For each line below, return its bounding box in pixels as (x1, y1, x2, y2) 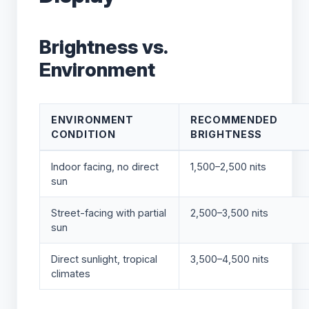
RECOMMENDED (190, 113, 278, 126)
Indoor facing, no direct (51, 160, 159, 172)
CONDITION (51, 128, 116, 140)
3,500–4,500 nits (190, 252, 269, 265)
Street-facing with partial (51, 206, 166, 219)
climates (51, 267, 90, 279)
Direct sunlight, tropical (51, 252, 157, 265)
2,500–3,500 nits (190, 206, 268, 219)
